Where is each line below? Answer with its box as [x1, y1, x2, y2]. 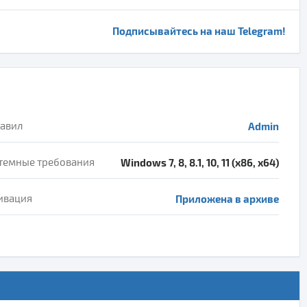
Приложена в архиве [175, 192, 279, 205]
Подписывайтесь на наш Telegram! [112, 24, 286, 37]
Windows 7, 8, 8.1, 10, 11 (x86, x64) [121, 156, 279, 169]
